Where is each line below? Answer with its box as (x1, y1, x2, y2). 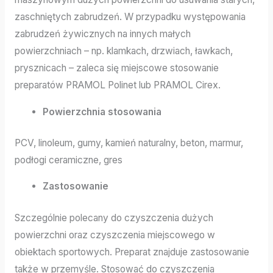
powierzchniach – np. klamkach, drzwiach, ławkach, (14, 45, 233, 57)
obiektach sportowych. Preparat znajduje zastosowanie (14, 246, 249, 258)
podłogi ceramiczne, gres (14, 154, 122, 166)
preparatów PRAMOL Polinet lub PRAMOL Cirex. (14, 79, 221, 91)
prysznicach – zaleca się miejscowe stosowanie (14, 62, 219, 74)
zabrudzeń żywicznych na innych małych (14, 28, 191, 40)
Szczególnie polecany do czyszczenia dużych (14, 211, 213, 224)
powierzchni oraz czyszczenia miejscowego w (14, 229, 215, 241)
